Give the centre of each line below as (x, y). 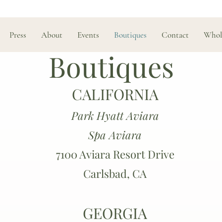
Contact (175, 35)
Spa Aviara (115, 135)
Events (88, 35)
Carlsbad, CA (115, 173)
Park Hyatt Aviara (115, 115)
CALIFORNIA (115, 94)
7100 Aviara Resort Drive (115, 154)
